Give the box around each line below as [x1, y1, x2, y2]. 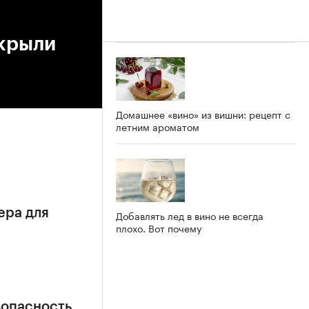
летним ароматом [116, 118, 199, 134]
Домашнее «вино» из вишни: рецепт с [116, 106, 290, 121]
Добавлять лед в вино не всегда [116, 207, 263, 223]
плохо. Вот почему [116, 219, 201, 235]
